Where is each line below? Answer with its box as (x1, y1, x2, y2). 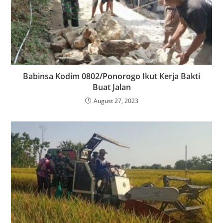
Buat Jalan (92, 82, 131, 93)
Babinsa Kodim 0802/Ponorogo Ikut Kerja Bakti (23, 71, 200, 82)
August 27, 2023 (93, 97, 138, 106)
